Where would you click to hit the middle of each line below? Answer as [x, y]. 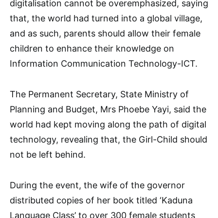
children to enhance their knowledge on [92, 48]
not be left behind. [48, 154]
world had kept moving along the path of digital [108, 124]
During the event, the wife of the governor [97, 185]
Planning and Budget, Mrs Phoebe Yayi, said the [108, 109]
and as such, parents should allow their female [105, 33]
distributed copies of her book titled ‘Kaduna [101, 200]
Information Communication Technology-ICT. [104, 64]
